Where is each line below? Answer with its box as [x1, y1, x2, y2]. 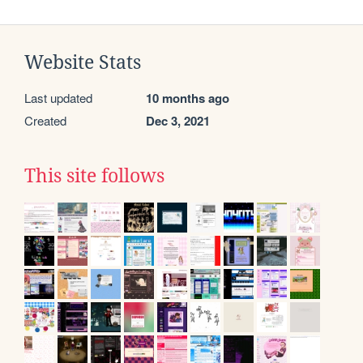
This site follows [24, 164, 164, 186]
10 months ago [146, 88, 229, 107]
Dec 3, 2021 [146, 111, 210, 130]
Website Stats [24, 51, 141, 73]
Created [24, 111, 66, 129]
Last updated [24, 88, 92, 106]
